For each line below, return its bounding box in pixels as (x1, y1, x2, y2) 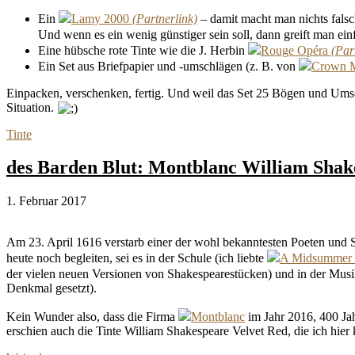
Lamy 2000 (71, 11, 129, 25)
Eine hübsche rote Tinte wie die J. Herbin (38, 43, 248, 57)
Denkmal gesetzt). (6, 281, 97, 296)
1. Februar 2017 (6, 194, 86, 208)
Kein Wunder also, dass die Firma (6, 310, 178, 324)
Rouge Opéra (261, 43, 328, 57)
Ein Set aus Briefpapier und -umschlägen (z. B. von (38, 59, 299, 73)
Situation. (6, 100, 57, 114)
